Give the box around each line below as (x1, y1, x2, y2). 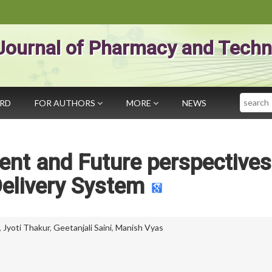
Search (239, 93, 267, 103)
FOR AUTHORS (35, 98, 97, 108)
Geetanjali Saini (53, 222, 112, 233)
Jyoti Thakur (3, 222, 50, 233)
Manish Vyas (115, 222, 163, 233)
